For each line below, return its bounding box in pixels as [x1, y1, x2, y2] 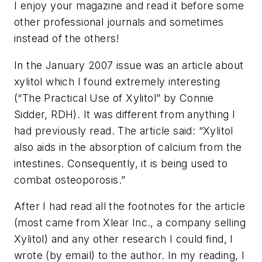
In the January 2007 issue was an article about [14, 58, 244, 71]
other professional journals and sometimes [14, 16, 224, 29]
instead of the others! [14, 32, 120, 45]
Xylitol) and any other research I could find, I [14, 233, 233, 246]
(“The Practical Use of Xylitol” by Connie [14, 91, 214, 104]
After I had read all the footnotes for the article [14, 200, 245, 213]
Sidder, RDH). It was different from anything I [14, 108, 236, 120]
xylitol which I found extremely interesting [14, 75, 220, 88]
